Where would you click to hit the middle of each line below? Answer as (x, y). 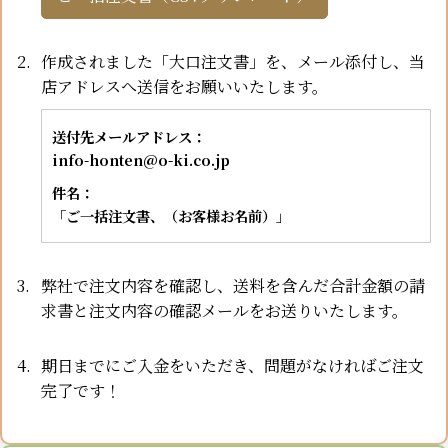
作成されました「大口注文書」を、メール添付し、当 (233, 62)
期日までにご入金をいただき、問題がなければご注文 (232, 366)
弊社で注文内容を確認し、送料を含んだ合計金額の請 (233, 286)
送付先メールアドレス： (129, 137)
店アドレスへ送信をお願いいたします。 (184, 87)
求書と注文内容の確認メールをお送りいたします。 (224, 311)
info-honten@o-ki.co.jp (141, 160)
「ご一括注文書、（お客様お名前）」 (171, 216)
